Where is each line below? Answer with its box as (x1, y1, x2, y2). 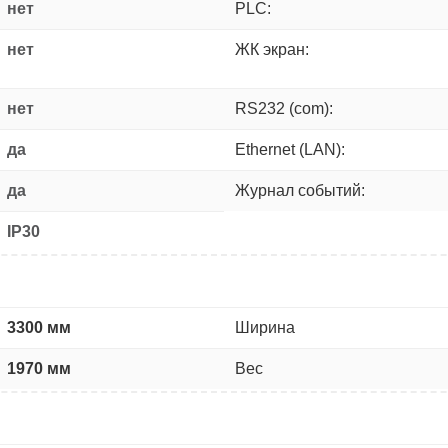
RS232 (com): (235, 99, 333, 117)
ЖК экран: (235, 40, 309, 58)
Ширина (235, 318, 295, 336)
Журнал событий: (235, 181, 365, 199)
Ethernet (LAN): (235, 140, 345, 158)
